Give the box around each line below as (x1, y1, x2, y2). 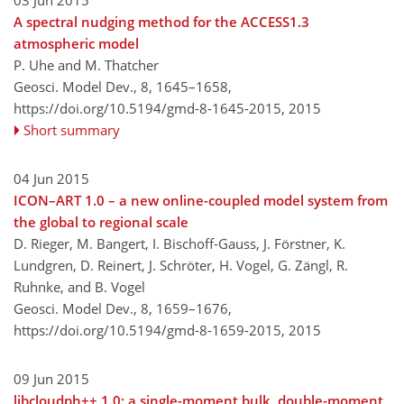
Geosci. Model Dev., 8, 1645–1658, (14, 78, 232, 96)
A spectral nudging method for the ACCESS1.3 (14, 13, 309, 31)
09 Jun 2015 (14, 370, 89, 388)
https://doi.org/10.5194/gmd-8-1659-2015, (14, 321, 285, 339)
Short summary (23, 121, 121, 139)
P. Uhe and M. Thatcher (14, 56, 159, 74)
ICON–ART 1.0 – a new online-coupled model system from (14, 191, 388, 209)
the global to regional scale (14, 213, 188, 231)
